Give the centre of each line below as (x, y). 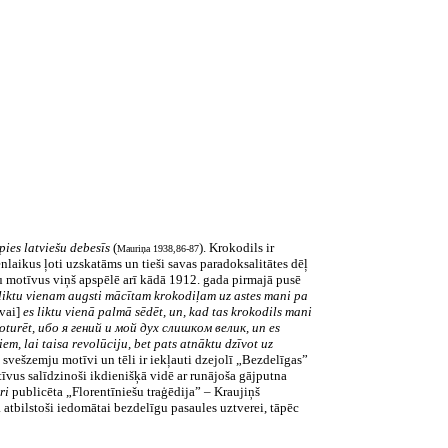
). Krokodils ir (236, 247)
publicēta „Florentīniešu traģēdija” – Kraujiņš (134, 391)
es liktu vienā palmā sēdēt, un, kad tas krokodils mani (166, 311)
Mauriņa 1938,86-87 (158, 248)
